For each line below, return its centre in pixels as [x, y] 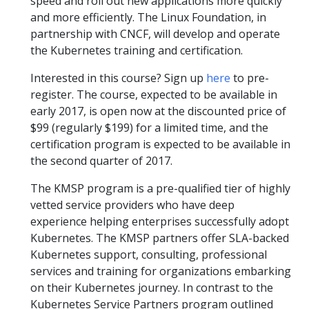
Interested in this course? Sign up [118, 78]
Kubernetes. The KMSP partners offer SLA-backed [160, 238]
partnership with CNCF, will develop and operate [155, 34]
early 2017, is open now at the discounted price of [158, 111]
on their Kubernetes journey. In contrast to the [152, 288]
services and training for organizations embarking [161, 271]
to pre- [250, 78]
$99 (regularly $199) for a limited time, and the [149, 128]
